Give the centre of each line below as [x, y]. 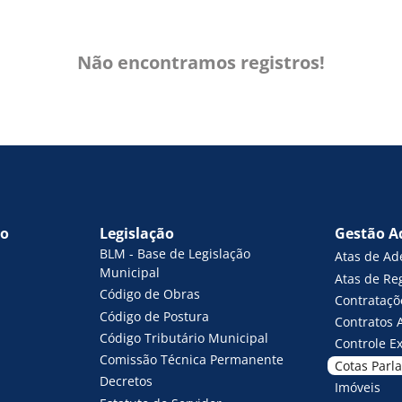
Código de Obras [150, 294]
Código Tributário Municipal [184, 337]
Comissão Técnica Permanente [192, 360]
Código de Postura [155, 316]
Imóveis [357, 387]
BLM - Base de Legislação [175, 254]
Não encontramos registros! [201, 62]
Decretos [127, 381]
